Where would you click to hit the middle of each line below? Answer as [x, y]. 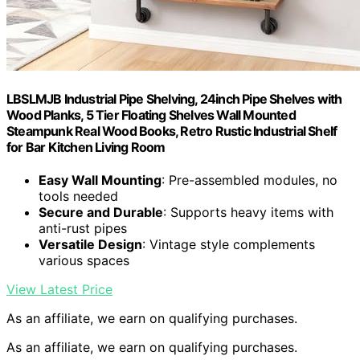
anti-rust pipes [83, 229]
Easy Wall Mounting [100, 180]
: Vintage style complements [229, 245]
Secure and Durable [101, 213]
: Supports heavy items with [248, 213]
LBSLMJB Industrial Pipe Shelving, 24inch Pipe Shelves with [174, 98]
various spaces [84, 261]
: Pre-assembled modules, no [250, 180]
